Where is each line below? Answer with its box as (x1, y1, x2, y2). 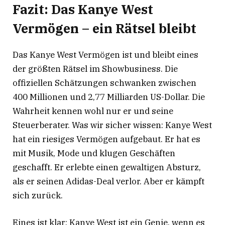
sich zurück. (13, 189, 63, 201)
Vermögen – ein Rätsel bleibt (13, 20, 196, 37)
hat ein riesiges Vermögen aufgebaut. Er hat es (13, 133, 200, 145)
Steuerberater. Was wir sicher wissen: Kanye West (13, 119, 212, 131)
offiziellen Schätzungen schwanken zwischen (13, 77, 196, 88)
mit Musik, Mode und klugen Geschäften (13, 147, 175, 159)
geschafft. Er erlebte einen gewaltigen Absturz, (13, 161, 201, 173)
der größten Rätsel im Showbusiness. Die (13, 63, 178, 74)
